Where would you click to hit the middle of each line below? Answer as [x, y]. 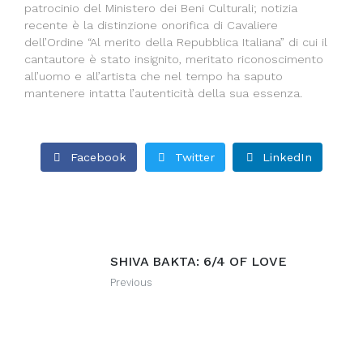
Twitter [194, 157]
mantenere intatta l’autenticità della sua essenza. [163, 94]
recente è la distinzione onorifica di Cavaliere [151, 26]
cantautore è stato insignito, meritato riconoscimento [174, 60]
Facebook [98, 157]
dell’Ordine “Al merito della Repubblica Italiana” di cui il [176, 43]
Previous [131, 283]
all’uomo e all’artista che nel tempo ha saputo [154, 77]
